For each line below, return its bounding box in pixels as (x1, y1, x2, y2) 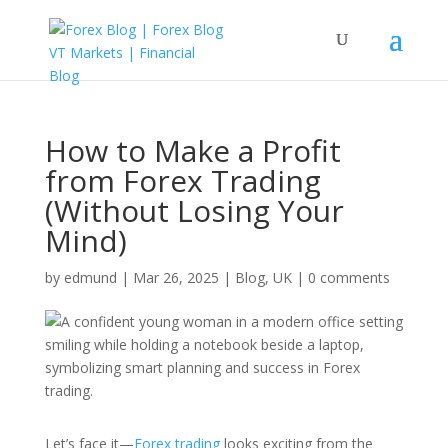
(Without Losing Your (44, 190, 344, 231)
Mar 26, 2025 (132, 268, 219, 287)
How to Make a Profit (44, 130, 341, 171)
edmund (63, 268, 117, 287)
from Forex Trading (44, 160, 321, 201)
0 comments (307, 268, 390, 287)
